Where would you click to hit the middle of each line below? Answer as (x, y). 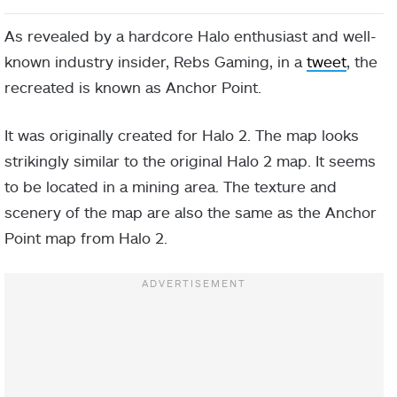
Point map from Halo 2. (86, 237)
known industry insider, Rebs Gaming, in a (156, 61)
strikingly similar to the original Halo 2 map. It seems (190, 160)
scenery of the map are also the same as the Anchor (191, 211)
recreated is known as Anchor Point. (133, 86)
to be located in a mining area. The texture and (171, 186)
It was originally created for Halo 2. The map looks (182, 134)
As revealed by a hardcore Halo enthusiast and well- (190, 35)
